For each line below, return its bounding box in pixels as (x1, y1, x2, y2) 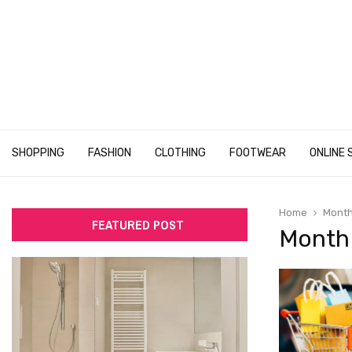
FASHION (88, 146, 131, 159)
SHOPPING (12, 146, 64, 159)
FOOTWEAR (229, 146, 286, 159)
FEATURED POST (91, 216, 184, 233)
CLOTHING (155, 146, 206, 159)
